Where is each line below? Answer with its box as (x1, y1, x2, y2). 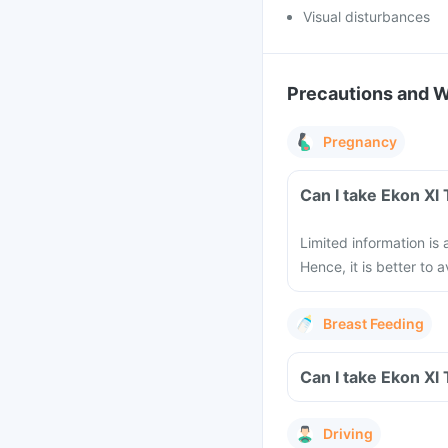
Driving (323, 425, 373, 442)
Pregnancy (323, 133, 397, 150)
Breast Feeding (323, 315, 424, 332)
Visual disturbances (303, 8, 430, 25)
